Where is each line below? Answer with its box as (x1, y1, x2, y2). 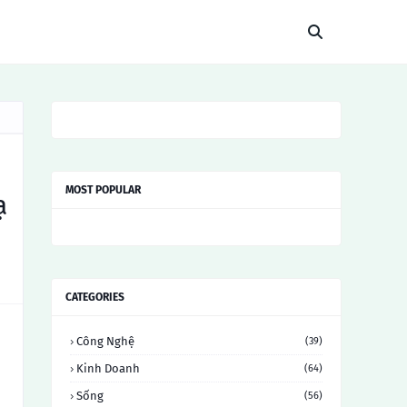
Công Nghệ (76, 334, 134, 348)
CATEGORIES (65, 291, 124, 303)
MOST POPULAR (65, 184, 141, 196)
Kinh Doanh (76, 362, 140, 375)
